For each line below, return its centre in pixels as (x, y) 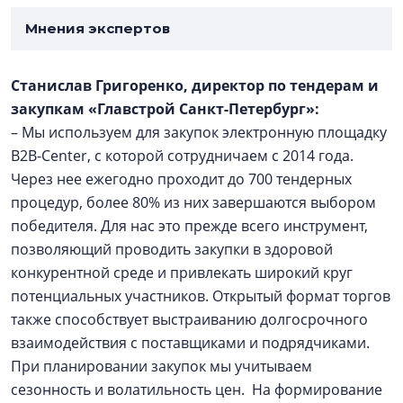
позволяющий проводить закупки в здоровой (172, 249)
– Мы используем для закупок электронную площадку (199, 132)
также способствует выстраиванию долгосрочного (189, 319)
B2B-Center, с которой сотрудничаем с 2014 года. (182, 155)
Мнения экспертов (99, 28)
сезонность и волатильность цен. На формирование (197, 389)
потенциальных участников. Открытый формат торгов (201, 296)
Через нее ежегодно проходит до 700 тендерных (181, 179)
